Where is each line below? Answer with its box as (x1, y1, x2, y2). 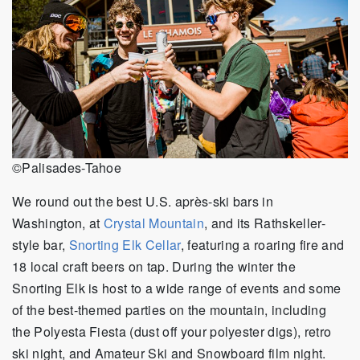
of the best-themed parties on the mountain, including (12, 301, 326, 320)
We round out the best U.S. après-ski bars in (12, 192, 274, 211)
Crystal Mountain (103, 214, 204, 233)
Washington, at (12, 214, 104, 233)
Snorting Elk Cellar (68, 235, 181, 255)
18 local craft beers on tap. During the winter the (12, 257, 297, 276)
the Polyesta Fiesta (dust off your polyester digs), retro (12, 322, 332, 342)
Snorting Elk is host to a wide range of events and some (12, 279, 342, 298)
